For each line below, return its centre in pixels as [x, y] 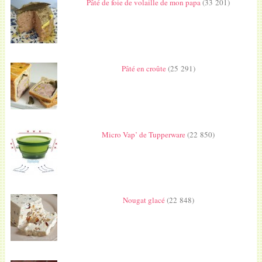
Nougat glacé [144, 200]
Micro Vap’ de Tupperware [144, 134]
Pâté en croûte [144, 68]
